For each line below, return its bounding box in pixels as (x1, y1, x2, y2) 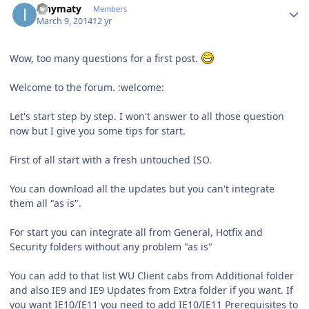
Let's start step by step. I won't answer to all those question (10, 110, 284, 123)
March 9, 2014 (37, 15, 93, 28)
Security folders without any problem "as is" (10, 240, 212, 254)
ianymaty (37, 1, 82, 15)
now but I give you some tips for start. (10, 124, 186, 138)
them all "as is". (10, 197, 81, 210)
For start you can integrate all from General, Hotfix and (10, 226, 263, 239)
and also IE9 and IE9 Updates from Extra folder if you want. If (10, 283, 293, 297)
